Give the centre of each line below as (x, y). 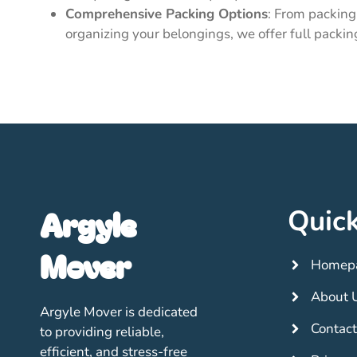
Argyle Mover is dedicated (119, 312)
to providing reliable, (102, 332)
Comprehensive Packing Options (167, 14)
